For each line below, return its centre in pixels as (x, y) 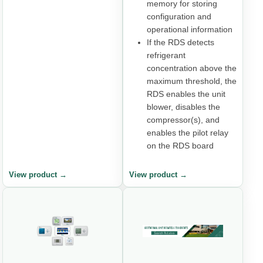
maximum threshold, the (192, 81)
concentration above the (192, 68)
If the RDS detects (181, 43)
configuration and (179, 17)
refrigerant (166, 55)
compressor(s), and (183, 120)
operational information (190, 30)
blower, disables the (183, 107)
